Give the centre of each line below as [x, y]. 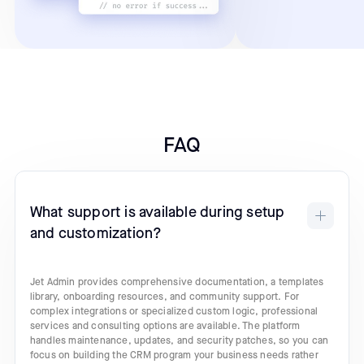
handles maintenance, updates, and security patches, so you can [179, 340]
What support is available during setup [157, 212]
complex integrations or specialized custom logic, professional [174, 311]
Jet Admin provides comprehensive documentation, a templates [177, 282]
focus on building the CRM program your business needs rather [174, 355]
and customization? [96, 233]
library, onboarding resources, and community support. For [165, 297]
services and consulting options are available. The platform [165, 326]
